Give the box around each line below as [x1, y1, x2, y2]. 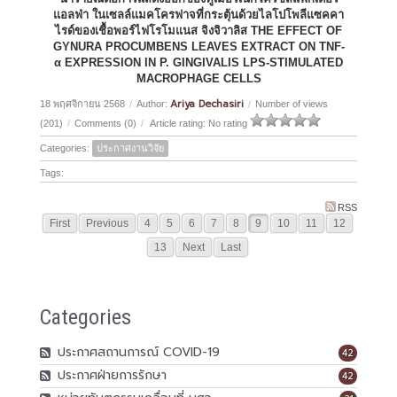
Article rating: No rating [147, 117, 250, 128]
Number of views [254, 97, 328, 109]
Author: [136, 97, 170, 109]
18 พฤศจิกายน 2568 [39, 97, 125, 109]
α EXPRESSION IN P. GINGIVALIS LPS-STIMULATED [54, 55, 343, 69]
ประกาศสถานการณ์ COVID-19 [57, 342, 220, 362]
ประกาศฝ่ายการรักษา [57, 365, 167, 385]
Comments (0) [74, 117, 136, 128]
